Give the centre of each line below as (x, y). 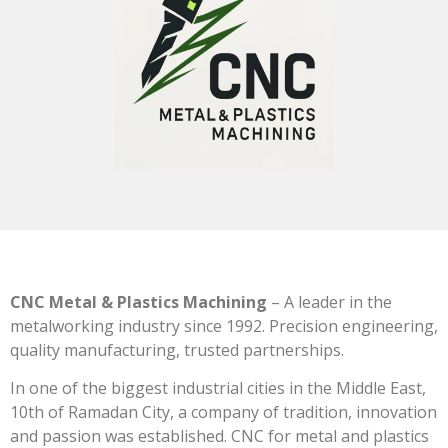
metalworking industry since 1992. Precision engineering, (224, 326)
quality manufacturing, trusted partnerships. (177, 350)
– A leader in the (329, 302)
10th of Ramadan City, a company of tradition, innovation (223, 412)
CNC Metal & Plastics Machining (138, 302)
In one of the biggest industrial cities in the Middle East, (218, 388)
